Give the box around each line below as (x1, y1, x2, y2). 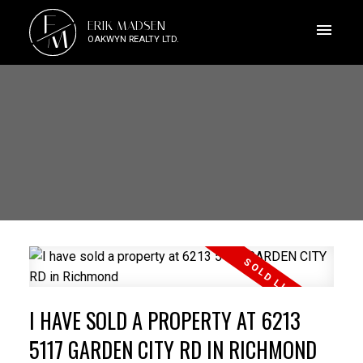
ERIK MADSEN (87, 17, 165, 33)
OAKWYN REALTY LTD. (87, 33, 179, 45)
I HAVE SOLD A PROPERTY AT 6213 (28, 304, 301, 336)
